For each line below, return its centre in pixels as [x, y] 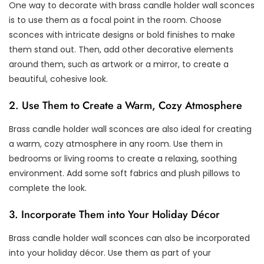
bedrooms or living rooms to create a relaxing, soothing [123, 159]
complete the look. [48, 188]
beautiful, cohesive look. [58, 79]
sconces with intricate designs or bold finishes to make [122, 35]
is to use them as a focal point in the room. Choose [115, 20]
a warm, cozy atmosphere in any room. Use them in [116, 144]
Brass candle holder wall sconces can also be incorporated [129, 238]
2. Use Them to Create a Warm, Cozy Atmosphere [126, 106]
